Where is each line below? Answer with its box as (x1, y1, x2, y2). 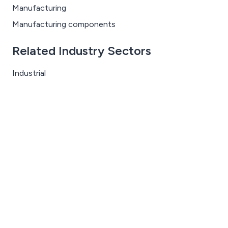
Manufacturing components (12, 19, 116, 29)
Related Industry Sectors (12, 43, 151, 58)
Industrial (12, 68, 46, 78)
